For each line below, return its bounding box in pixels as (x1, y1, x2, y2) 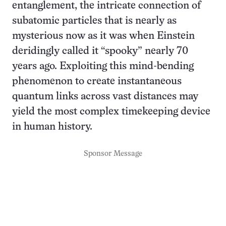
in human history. (12, 122, 92, 132)
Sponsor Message (84, 150, 142, 157)
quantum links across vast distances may (12, 91, 198, 101)
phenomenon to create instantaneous (12, 76, 182, 86)
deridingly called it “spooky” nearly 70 (12, 46, 188, 56)
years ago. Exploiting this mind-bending (12, 61, 194, 71)
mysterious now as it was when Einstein (12, 31, 195, 41)
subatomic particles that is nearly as (12, 16, 177, 26)
